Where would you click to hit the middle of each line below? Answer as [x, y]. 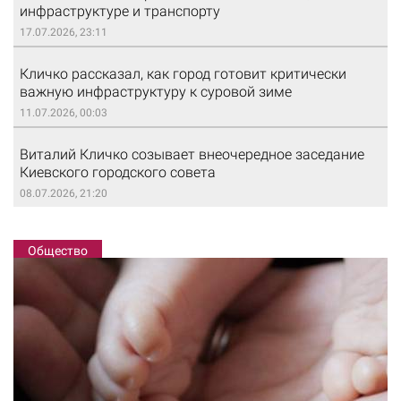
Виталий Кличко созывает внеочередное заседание [192, 155]
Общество [58, 250]
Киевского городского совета [118, 173]
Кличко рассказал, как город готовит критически [183, 74]
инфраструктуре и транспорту [120, 12]
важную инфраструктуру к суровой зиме [156, 92]
